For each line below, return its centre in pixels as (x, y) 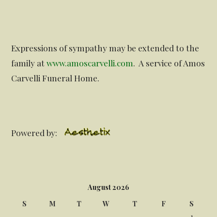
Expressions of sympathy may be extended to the (105, 47)
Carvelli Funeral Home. (55, 77)
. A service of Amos (169, 62)
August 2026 (108, 187)
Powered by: (35, 133)
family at (29, 62)
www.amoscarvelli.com (90, 62)
